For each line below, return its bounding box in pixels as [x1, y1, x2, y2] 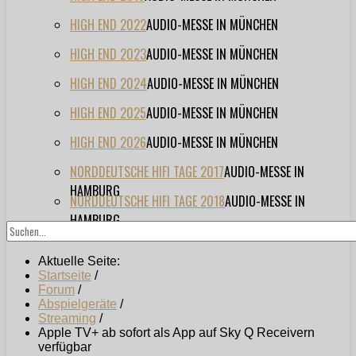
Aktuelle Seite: [38, 254, 126, 269]
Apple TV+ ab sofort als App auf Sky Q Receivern [38, 326, 315, 340]
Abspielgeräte [38, 297, 117, 311]
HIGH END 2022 [70, 15, 146, 35]
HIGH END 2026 [70, 133, 146, 153]
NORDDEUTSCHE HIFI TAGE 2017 [70, 162, 224, 182]
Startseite [38, 269, 91, 283]
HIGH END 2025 [70, 103, 146, 123]
